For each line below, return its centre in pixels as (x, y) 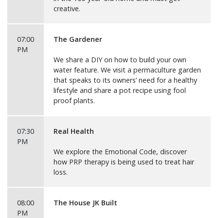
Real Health (74, 131)
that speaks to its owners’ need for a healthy (125, 80)
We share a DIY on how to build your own (120, 60)
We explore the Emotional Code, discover (120, 152)
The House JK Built (85, 203)
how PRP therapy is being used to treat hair (124, 162)
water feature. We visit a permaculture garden (127, 70)
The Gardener (78, 39)
